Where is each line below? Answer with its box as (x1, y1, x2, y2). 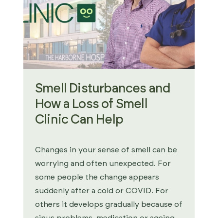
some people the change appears (35, 173, 159, 181)
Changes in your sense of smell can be (35, 146, 177, 154)
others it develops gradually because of (35, 200, 182, 208)
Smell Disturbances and (35, 82, 171, 95)
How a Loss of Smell (35, 98, 147, 110)
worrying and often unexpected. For (35, 160, 171, 167)
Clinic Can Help (35, 113, 123, 126)
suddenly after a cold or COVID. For (35, 187, 168, 195)
